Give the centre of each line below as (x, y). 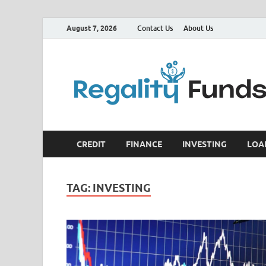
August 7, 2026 (92, 28)
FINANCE (144, 144)
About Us (198, 28)
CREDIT (91, 144)
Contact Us (155, 28)
